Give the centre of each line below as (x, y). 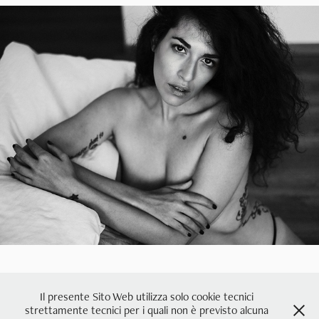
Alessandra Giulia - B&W (159, 116)
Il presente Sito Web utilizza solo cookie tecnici (147, 297)
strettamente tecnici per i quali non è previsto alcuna (147, 310)
